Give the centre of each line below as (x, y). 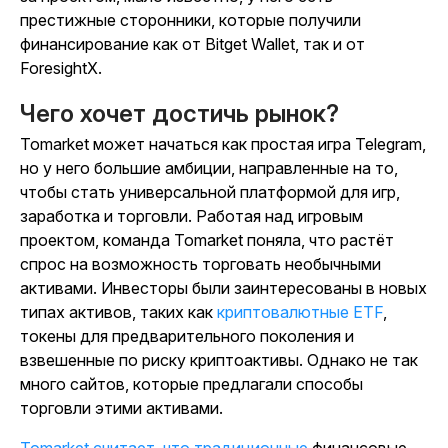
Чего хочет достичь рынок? (179, 114)
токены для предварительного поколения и (187, 336)
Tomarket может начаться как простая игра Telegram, (223, 144)
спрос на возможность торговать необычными (200, 264)
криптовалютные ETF (300, 312)
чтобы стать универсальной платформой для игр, (210, 192)
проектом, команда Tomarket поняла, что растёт (207, 240)
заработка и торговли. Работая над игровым (191, 216)
